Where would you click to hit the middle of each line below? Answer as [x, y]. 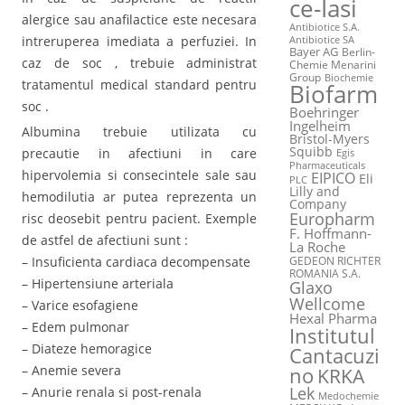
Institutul [332, 336]
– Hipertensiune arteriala [98, 284]
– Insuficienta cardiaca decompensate [136, 262]
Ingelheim [320, 126]
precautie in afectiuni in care [140, 154]
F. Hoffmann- [330, 234]
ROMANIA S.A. [325, 273]
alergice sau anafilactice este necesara [140, 19]
